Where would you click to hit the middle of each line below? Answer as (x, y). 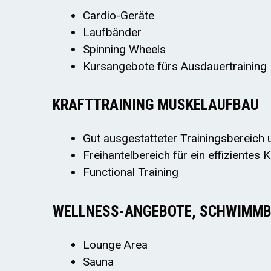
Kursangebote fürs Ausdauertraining (175, 66)
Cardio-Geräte (119, 15)
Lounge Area (115, 244)
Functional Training (131, 172)
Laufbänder (112, 32)
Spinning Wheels (124, 49)
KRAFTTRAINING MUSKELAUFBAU (156, 105)
